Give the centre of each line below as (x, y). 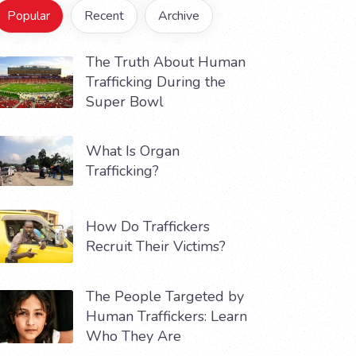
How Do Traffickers (148, 226)
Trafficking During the (156, 82)
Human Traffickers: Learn (166, 316)
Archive (179, 16)
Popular (29, 16)
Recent (104, 16)
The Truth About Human (166, 62)
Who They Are (133, 336)
